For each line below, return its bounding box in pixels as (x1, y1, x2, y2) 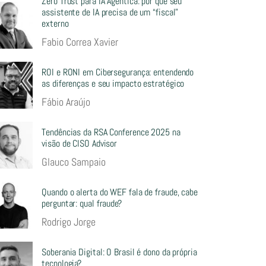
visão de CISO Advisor (42, 137, 118, 150)
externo (42, 17, 69, 30)
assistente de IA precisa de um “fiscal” (42, 6, 179, 19)
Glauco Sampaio (42, 155, 106, 169)
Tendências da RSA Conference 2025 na (42, 126, 180, 139)
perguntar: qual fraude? (42, 197, 122, 210)
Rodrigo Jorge (42, 215, 96, 229)
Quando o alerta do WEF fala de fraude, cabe (42, 186, 198, 199)
